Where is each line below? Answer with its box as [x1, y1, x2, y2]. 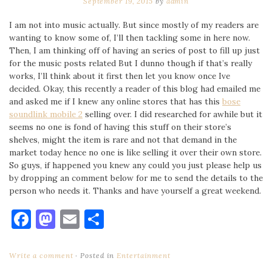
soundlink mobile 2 [9, 108, 83, 120]
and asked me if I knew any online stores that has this [9, 95, 222, 107]
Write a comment [9, 251, 73, 260]
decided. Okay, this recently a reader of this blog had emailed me [9, 83, 260, 94]
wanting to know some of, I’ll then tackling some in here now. [9, 32, 250, 43]
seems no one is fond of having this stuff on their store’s [9, 121, 231, 132]
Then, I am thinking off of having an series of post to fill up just [9, 44, 260, 56]
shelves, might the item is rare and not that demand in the [9, 134, 237, 145]
